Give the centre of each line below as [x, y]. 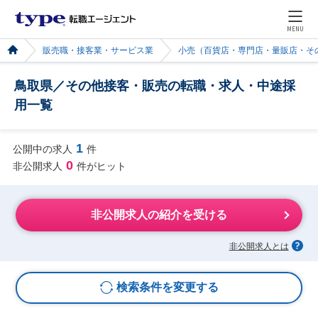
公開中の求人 [42, 149]
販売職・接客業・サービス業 [98, 50]
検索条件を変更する [167, 287]
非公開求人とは [259, 246]
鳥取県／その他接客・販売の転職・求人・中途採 [155, 86]
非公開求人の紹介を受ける [159, 215]
